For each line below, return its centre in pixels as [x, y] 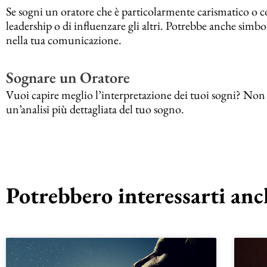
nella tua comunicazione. [64, 40]
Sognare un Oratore [68, 77]
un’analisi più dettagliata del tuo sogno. [95, 109]
